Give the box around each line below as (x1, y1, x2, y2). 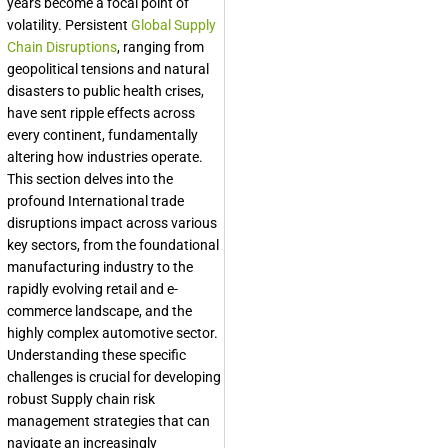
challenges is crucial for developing (7, 369, 221, 386)
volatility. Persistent (7, 17, 131, 34)
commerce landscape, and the (7, 303, 192, 320)
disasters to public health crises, (7, 83, 204, 100)
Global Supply (131, 17, 216, 34)
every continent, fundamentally (7, 127, 198, 144)
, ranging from (117, 39, 204, 56)
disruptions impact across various (7, 215, 217, 232)
